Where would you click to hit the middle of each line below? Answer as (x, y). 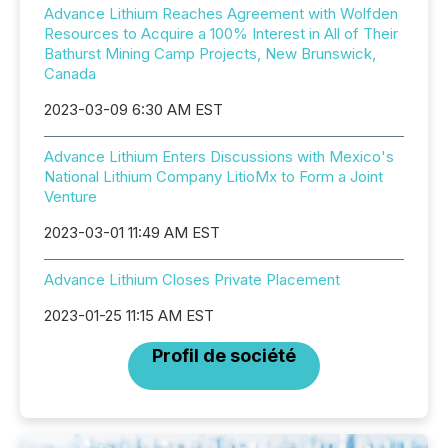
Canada (70, 73)
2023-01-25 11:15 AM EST (129, 315)
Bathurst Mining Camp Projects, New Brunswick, (210, 53)
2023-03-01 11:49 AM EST (132, 232)
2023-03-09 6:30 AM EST (133, 109)
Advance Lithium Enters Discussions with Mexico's (219, 156)
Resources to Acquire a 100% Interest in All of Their (221, 33)
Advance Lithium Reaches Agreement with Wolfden (221, 13)
